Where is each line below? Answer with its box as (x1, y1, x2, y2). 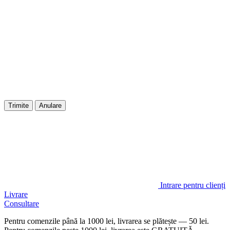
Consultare (4, 199, 39, 208)
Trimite (8, 102, 29, 110)
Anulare (39, 102, 62, 110)
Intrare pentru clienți (160, 181, 225, 190)
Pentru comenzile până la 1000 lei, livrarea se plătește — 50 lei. (4, 217, 209, 226)
